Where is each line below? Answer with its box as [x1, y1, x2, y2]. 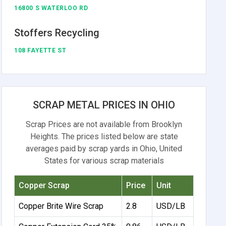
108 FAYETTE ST [14, 46, 67, 54]
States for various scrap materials [44, 155, 164, 165]
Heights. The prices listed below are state [30, 131, 178, 141]
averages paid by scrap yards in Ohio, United [26, 143, 183, 153]
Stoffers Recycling [14, 26, 100, 39]
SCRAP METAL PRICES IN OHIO [33, 98, 176, 111]
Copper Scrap [19, 180, 70, 190]
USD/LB [156, 201, 186, 211]
